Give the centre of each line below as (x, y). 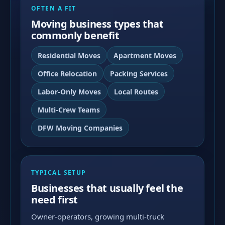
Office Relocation (67, 73)
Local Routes (136, 91)
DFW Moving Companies (80, 128)
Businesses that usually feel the (107, 188)
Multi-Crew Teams (69, 109)
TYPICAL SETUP (59, 173)
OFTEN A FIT (54, 8)
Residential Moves (69, 55)
